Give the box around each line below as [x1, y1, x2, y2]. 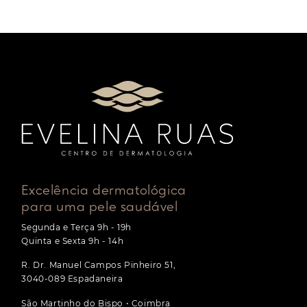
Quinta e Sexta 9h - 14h [21, 236, 124, 247]
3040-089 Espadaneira [21, 273, 123, 284]
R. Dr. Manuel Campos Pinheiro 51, [21, 260, 176, 271]
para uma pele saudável [21, 200, 178, 214]
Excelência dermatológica [21, 184, 186, 198]
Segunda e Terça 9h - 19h [21, 222, 132, 233]
